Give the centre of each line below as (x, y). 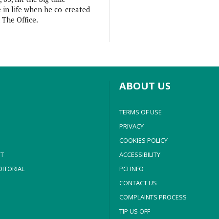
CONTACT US (138, 183)
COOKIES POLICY (143, 140)
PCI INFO (131, 169)
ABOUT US (145, 86)
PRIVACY (131, 126)
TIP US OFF (135, 211)
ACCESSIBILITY (140, 154)
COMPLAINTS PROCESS (153, 197)
